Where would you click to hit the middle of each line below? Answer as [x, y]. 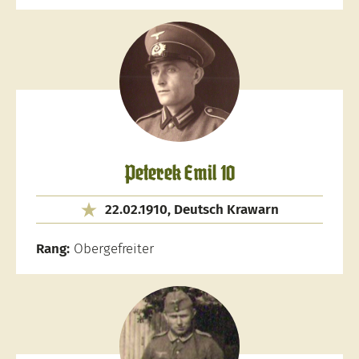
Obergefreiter [112, 249]
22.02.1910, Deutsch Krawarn [192, 210]
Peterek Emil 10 [179, 174]
